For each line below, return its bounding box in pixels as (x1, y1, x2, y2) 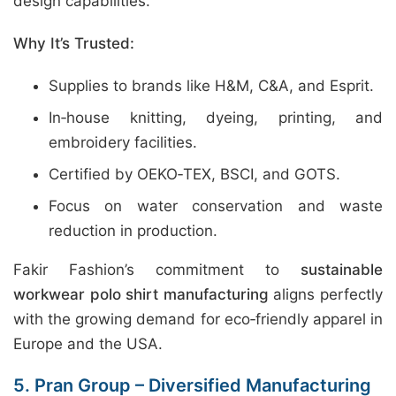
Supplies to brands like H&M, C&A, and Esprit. (49, 77, 374, 95)
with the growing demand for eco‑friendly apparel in (13, 310, 383, 328)
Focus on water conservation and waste (49, 197, 383, 215)
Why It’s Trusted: (13, 34, 134, 52)
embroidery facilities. (49, 133, 197, 151)
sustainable (301, 261, 383, 278)
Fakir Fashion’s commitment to (13, 261, 301, 278)
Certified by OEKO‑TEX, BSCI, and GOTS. (49, 165, 340, 183)
